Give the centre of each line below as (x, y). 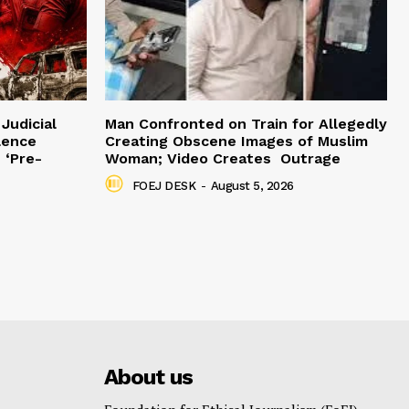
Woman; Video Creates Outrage (223, 159)
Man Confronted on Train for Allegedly (246, 124)
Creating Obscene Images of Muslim (236, 142)
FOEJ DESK (163, 185)
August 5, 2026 (252, 185)
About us (148, 378)
